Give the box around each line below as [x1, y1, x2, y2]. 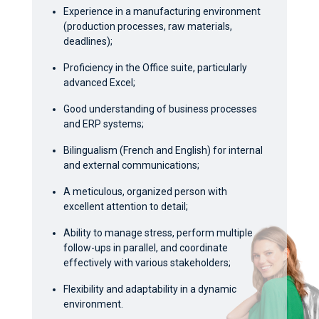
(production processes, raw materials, [63, 21, 233, 33]
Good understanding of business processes [63, 103, 258, 115]
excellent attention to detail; [63, 201, 189, 213]
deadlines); [63, 36, 113, 48]
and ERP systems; [63, 118, 145, 130]
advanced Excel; [63, 77, 136, 89]
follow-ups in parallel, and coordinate [63, 242, 229, 254]
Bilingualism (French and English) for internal [63, 145, 263, 157]
